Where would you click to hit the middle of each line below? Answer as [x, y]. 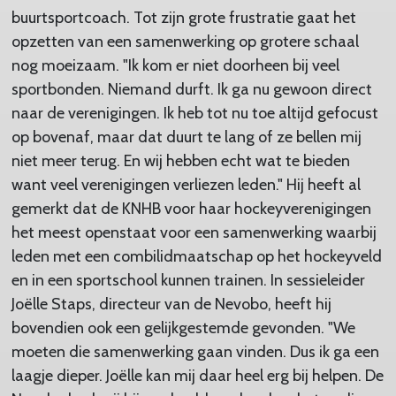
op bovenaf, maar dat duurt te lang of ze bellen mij [186, 137]
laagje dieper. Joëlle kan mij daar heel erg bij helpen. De [197, 375]
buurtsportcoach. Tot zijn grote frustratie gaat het [183, 17]
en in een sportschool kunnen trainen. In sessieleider [188, 280]
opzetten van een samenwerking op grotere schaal [185, 41]
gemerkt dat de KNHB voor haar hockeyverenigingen [191, 208]
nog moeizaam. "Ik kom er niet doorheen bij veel [175, 65]
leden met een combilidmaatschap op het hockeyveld [196, 256]
